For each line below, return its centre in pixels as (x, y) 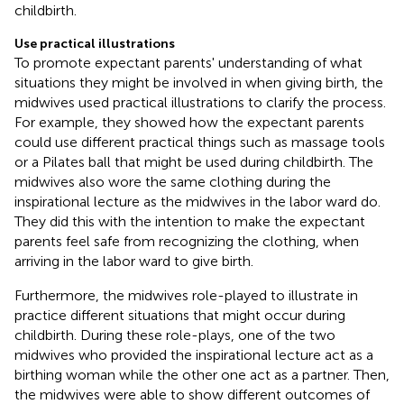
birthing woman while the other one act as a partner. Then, (202, 374)
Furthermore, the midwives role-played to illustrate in (186, 295)
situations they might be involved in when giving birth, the (199, 82)
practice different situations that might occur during (180, 315)
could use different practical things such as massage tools (200, 142)
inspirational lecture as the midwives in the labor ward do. (197, 201)
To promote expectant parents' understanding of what (188, 62)
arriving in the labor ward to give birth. (134, 261)
